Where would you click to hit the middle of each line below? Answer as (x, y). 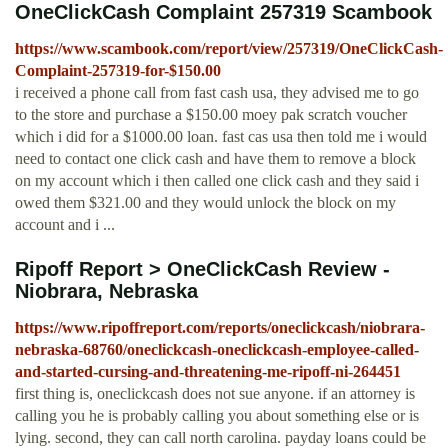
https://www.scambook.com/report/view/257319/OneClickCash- (229, 49)
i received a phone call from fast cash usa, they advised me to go (217, 93)
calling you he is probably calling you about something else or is (217, 416)
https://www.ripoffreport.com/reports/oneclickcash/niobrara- (220, 328)
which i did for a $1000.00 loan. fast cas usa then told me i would (221, 137)
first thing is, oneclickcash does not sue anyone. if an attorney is (215, 394)
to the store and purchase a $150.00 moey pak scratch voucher (211, 115)
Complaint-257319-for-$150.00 (118, 71)
